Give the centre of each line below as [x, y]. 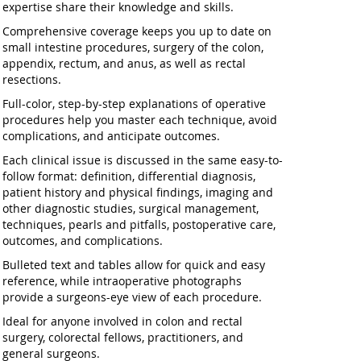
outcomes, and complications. [82, 241]
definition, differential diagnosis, [166, 176]
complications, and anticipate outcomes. [111, 136]
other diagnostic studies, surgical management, [130, 208]
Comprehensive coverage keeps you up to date [128, 31]
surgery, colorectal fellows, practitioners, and [122, 337]
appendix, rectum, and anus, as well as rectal [124, 63]
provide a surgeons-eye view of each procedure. [132, 297]
